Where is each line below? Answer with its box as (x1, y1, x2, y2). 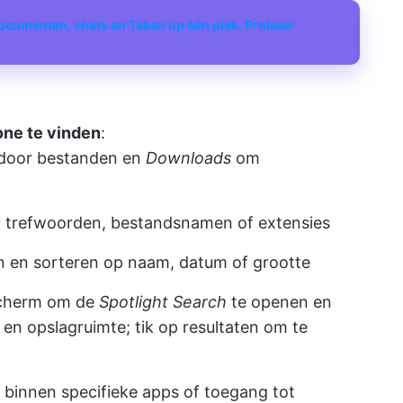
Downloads (146, 148, 231, 167)
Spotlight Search (99, 292, 227, 311)
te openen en (227, 292, 332, 311)
